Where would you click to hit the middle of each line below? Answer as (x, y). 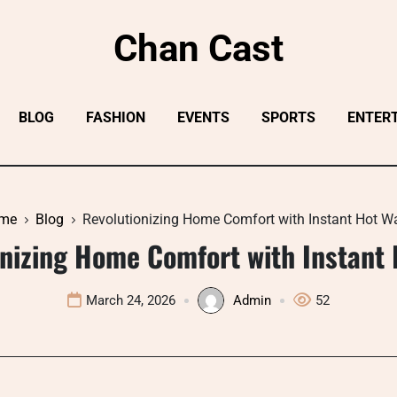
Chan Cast (198, 48)
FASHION (116, 117)
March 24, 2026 (131, 300)
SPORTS (288, 117)
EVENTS (203, 117)
